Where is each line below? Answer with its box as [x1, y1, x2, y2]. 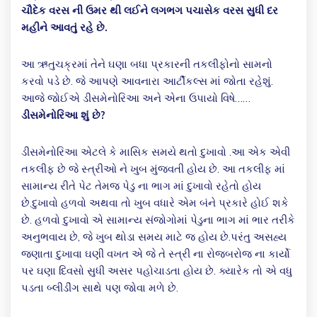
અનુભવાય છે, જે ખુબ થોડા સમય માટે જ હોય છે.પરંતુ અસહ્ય [21, 230, 287, 244]
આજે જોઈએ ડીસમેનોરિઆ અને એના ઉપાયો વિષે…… [21, 91, 250, 105]
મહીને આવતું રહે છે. [21, 21, 108, 35]
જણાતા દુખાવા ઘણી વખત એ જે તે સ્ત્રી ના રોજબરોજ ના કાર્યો [21, 247, 290, 261]
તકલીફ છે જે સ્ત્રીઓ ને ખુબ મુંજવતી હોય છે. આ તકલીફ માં [21, 162, 285, 176]
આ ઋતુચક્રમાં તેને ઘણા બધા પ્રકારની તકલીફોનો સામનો [21, 57, 272, 71]
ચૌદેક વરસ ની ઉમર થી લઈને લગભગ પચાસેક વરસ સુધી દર [21, 4, 278, 18]
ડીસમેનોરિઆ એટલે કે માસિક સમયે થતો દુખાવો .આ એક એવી [21, 145, 290, 159]
